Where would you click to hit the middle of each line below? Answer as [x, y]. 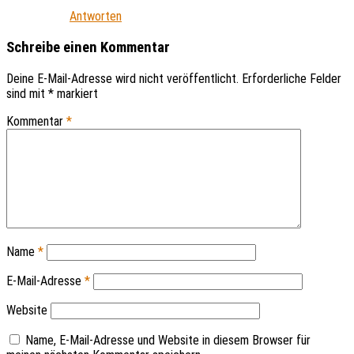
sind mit [27, 93]
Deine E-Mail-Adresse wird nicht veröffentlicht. [122, 78]
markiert [76, 93]
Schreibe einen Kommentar [88, 47]
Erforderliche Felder [292, 78]
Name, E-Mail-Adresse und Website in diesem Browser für [168, 340]
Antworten [96, 17]
